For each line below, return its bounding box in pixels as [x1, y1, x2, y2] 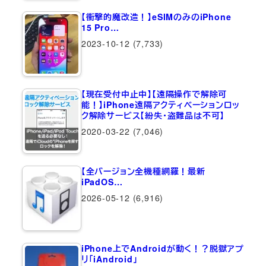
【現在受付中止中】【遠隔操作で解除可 [81, 87, 227, 100]
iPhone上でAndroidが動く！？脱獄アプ [81, 242, 244, 254]
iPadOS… [81, 175, 123, 188]
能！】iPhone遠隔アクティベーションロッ [81, 98, 240, 110]
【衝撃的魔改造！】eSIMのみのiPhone [81, 10, 232, 23]
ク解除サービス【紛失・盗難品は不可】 [81, 109, 225, 121]
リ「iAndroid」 [81, 252, 138, 265]
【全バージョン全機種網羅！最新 [81, 164, 205, 177]
